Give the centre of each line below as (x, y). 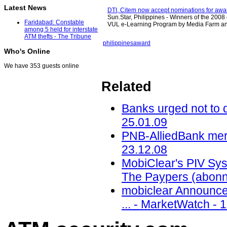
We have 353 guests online (42, 66)
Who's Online (27, 51)
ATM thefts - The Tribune (58, 37)
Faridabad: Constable (54, 23)
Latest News (25, 8)
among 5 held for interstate (61, 30)
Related (126, 87)
